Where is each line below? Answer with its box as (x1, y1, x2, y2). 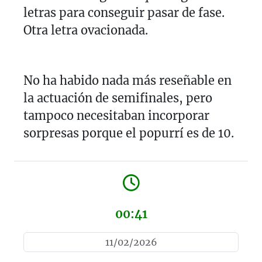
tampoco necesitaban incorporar (23, 108, 209, 123)
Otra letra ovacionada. (23, 22, 148, 37)
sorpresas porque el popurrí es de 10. (23, 125, 234, 140)
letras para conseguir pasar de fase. (23, 5, 225, 20)
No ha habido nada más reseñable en (23, 73, 232, 88)
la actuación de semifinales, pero (23, 90, 212, 105)
